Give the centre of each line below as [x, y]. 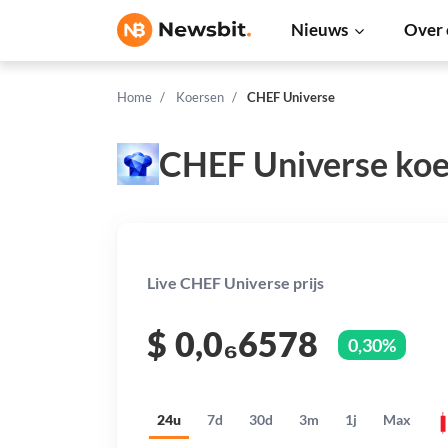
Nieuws [319, 29]
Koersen [199, 97]
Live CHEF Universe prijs [235, 282]
